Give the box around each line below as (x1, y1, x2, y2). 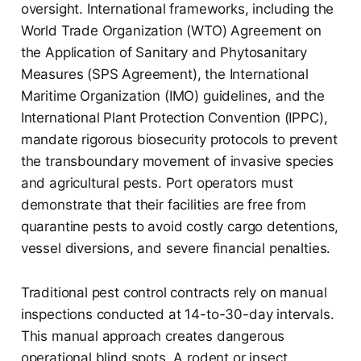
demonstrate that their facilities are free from (20, 197, 306, 214)
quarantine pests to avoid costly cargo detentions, (20, 218, 339, 235)
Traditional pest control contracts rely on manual (20, 284, 327, 301)
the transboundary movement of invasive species (20, 153, 334, 170)
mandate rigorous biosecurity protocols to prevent (20, 131, 338, 148)
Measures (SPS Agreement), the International (20, 66, 309, 83)
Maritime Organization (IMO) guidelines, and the (20, 88, 325, 105)
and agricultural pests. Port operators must (20, 175, 293, 192)
